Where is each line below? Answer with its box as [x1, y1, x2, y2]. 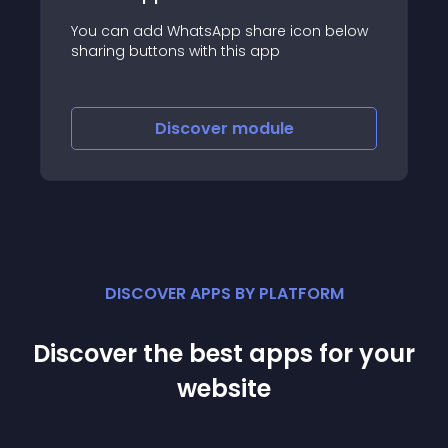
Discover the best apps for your [33, 337, 415, 370]
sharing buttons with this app [71, 40, 280, 61]
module [231, 117, 294, 140]
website [177, 372, 271, 405]
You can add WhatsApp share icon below [71, 20, 368, 41]
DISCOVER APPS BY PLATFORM [104, 282, 344, 305]
